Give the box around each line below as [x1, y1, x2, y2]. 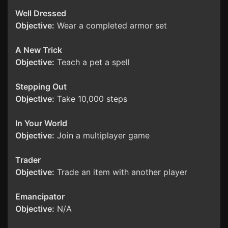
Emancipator [15, 191, 65, 202]
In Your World [15, 118, 67, 129]
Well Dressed [15, 8, 66, 19]
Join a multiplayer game [54, 130, 150, 141]
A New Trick [15, 45, 62, 55]
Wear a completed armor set [54, 20, 167, 31]
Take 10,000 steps [54, 94, 127, 104]
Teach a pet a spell [54, 57, 130, 68]
